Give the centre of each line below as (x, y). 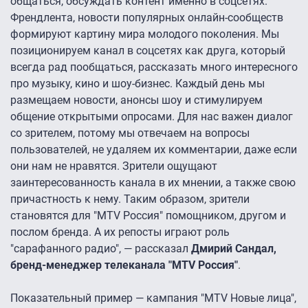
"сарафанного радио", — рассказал (101, 249)
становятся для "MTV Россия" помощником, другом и (148, 216)
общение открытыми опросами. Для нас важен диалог (152, 117)
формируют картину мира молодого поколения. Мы (145, 34)
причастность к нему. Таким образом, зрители (130, 199)
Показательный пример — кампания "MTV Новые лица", (153, 298)
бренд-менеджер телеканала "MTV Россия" (124, 265)
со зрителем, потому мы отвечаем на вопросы (130, 133)
